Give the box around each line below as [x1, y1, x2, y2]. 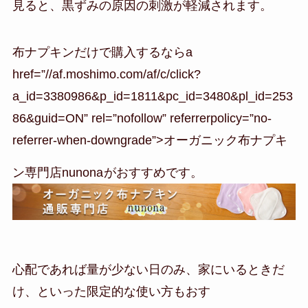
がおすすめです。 [103, 165, 203, 179]
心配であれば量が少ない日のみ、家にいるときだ [12, 263, 285, 277]
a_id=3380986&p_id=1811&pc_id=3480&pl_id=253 [12, 89, 293, 103]
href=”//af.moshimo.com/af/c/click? [12, 67, 201, 81]
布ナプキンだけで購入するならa [12, 45, 192, 59]
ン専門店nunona [12, 165, 103, 179]
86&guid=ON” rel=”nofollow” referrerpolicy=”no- [12, 111, 272, 125]
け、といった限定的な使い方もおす [12, 285, 210, 299]
